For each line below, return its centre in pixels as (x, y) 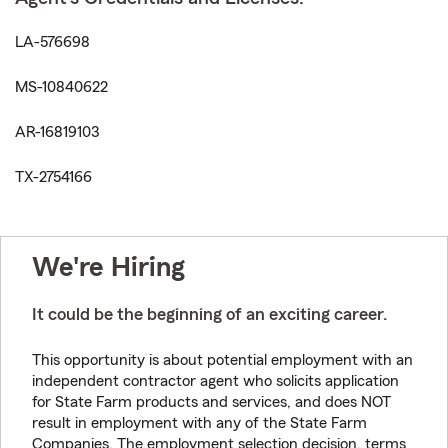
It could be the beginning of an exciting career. (209, 314)
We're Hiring (108, 267)
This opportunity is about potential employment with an (222, 360)
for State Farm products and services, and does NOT (211, 402)
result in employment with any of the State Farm (199, 423)
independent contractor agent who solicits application (215, 381)
